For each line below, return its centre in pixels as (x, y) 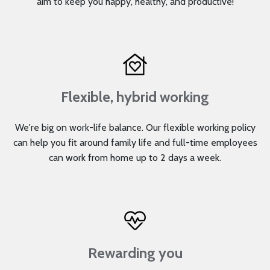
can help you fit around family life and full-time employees (135, 143)
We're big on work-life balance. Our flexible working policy (135, 128)
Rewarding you (135, 253)
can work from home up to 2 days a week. (135, 158)
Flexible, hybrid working (135, 97)
